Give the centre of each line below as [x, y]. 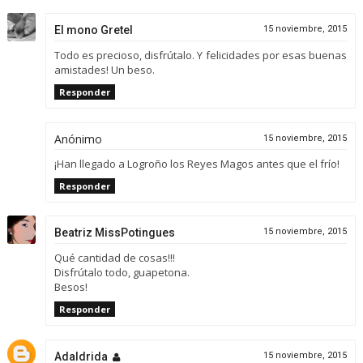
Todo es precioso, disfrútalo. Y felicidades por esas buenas [201, 56]
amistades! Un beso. [104, 70]
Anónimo [78, 139]
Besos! [70, 287]
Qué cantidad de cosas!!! [114, 258]
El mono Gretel [93, 30]
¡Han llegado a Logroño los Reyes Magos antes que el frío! [196, 163]
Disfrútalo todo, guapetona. [122, 273]
